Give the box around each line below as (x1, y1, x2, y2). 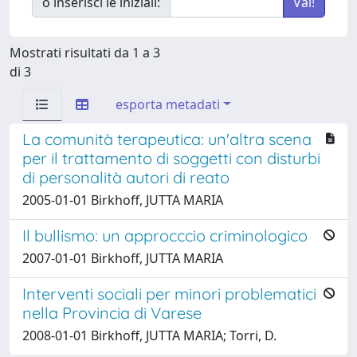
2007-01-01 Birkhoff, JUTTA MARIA (22, 249, 223, 267)
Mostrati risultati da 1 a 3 (10, 43, 160, 61)
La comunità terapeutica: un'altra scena (22, 128, 312, 149)
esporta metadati (116, 95, 220, 113)
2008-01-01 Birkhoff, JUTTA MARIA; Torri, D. (22, 326, 277, 344)
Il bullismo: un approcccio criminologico (22, 225, 308, 245)
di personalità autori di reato (22, 167, 229, 187)
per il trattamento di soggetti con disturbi (22, 147, 320, 168)
